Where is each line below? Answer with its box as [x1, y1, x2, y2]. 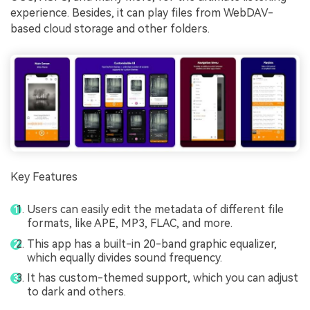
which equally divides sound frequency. [27, 250, 222, 264]
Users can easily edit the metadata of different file [27, 203, 284, 217]
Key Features [10, 170, 77, 184]
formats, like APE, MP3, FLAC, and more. [27, 217, 232, 230]
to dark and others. [27, 285, 126, 299]
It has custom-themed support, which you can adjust [27, 271, 298, 285]
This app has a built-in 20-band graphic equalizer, [27, 237, 277, 250]
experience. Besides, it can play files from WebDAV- [10, 6, 273, 19]
